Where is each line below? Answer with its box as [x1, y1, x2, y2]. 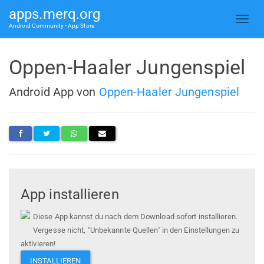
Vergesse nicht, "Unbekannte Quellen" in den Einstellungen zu [33, 226, 240, 235]
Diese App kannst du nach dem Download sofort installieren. [33, 212, 237, 222]
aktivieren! [21, 239, 56, 249]
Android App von [9, 84, 99, 99]
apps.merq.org [9, 6, 101, 22]
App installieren [21, 186, 119, 203]
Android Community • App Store [9, 22, 94, 29]
